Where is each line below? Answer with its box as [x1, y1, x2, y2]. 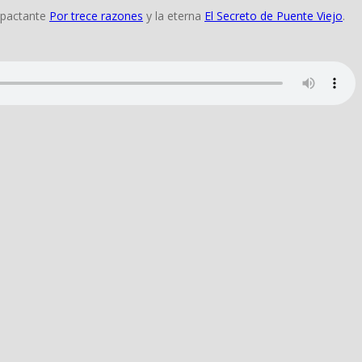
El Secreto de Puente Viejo [204, 8, 343, 23]
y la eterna [143, 8, 204, 23]
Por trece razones [49, 8, 143, 23]
